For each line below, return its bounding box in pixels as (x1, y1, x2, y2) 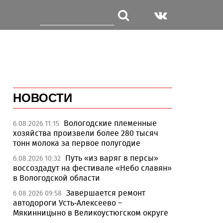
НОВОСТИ (13, 91, 72, 105)
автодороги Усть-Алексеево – (13, 198, 122, 208)
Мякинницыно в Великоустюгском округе (13, 208, 168, 218)
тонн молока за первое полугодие (13, 138, 140, 148)
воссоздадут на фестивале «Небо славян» (13, 163, 172, 173)
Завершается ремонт (66, 188, 145, 198)
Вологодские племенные (64, 118, 157, 128)
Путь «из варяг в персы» (65, 153, 158, 163)
